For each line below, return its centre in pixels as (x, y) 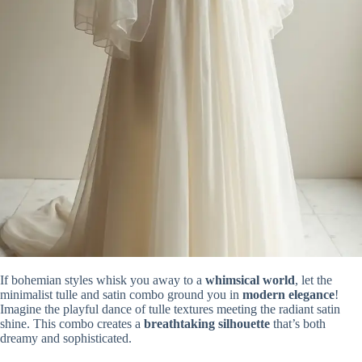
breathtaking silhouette (207, 323)
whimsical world (250, 280)
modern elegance (288, 294)
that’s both (298, 323)
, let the (314, 280)
